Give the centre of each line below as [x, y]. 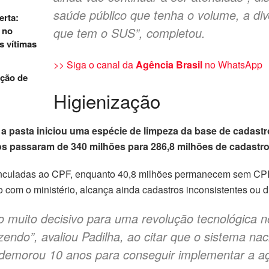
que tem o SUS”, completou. [129, 33]
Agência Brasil [170, 65]
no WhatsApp [234, 65]
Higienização [107, 101]
